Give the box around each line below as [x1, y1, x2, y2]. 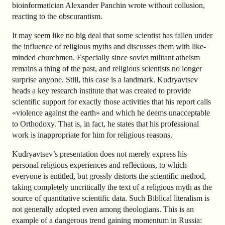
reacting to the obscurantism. [12, 12, 102, 21]
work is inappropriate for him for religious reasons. [12, 130, 172, 139]
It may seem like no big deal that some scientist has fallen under [12, 31, 212, 40]
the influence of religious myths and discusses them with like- [12, 42, 206, 51]
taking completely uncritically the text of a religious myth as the [12, 182, 212, 191]
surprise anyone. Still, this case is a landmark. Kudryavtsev [12, 75, 198, 84]
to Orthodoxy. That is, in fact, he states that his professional [12, 119, 199, 128]
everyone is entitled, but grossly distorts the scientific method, [12, 171, 206, 180]
